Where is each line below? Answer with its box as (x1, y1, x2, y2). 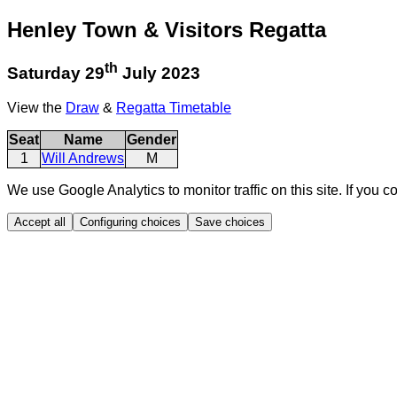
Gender (127, 131, 176, 147)
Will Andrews (42, 150, 124, 166)
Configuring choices (80, 214, 181, 229)
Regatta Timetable (116, 99, 231, 115)
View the (7, 99, 66, 115)
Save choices (195, 214, 265, 229)
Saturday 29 (7, 64, 105, 83)
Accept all (14, 214, 66, 229)
